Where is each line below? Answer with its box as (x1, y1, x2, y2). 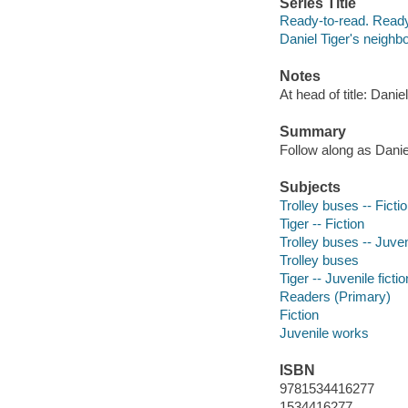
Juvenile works (279, 324, 369, 341)
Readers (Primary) (279, 288, 391, 304)
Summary (279, 124, 346, 140)
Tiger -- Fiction (279, 215, 364, 231)
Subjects (279, 179, 341, 196)
